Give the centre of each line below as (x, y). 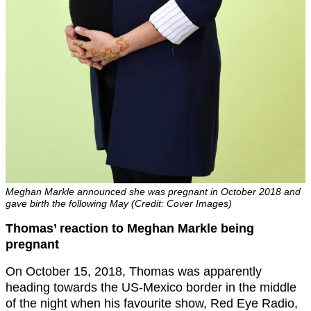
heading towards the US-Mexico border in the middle (151, 288)
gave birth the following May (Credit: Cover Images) (119, 204)
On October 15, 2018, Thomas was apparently (134, 272)
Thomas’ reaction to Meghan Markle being (130, 229)
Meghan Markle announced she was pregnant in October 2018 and (153, 192)
